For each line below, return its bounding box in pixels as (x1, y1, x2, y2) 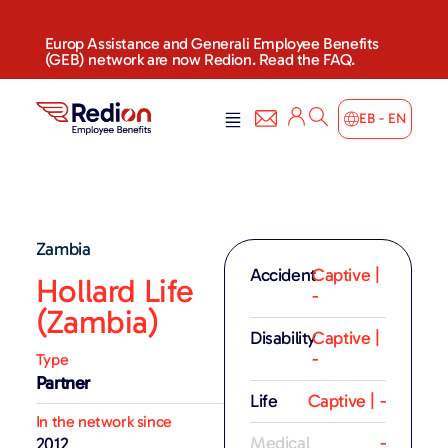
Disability (250, 326, 316, 349)
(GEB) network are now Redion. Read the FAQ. (44, 49, 355, 69)
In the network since (35, 411, 172, 431)
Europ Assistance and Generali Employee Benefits (44, 33, 379, 53)
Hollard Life (35, 270, 195, 310)
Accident (250, 263, 316, 286)
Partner (35, 371, 91, 394)
